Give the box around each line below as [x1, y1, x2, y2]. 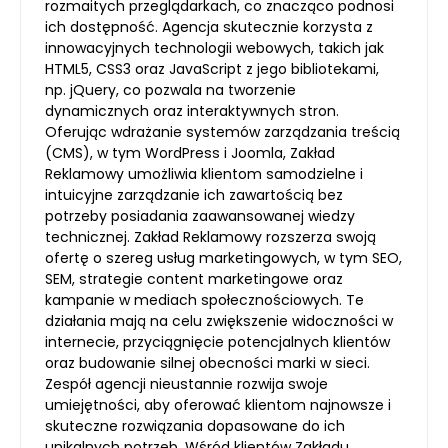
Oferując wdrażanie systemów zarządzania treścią [45, 122, 400, 143]
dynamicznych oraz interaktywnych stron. [45, 101, 339, 122]
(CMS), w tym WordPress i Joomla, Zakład [45, 143, 335, 164]
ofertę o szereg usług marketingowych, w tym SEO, [45, 248, 402, 269]
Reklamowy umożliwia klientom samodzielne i [45, 164, 363, 185]
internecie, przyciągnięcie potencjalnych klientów [45, 332, 390, 353]
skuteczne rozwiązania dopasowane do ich [45, 416, 345, 437]
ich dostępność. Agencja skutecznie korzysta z [45, 17, 373, 38]
